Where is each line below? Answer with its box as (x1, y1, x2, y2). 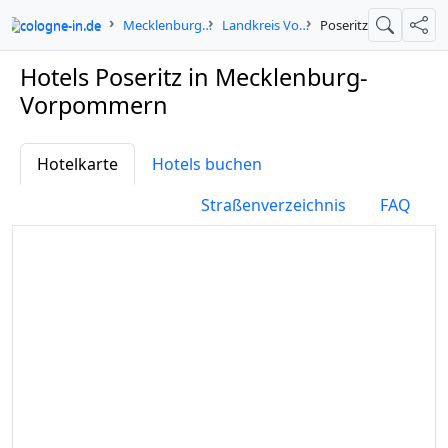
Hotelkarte (37, 153, 118, 175)
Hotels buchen (152, 153, 262, 175)
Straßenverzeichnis (201, 194, 346, 216)
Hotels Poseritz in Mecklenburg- (20, 61, 368, 93)
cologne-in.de (20, 15, 101, 34)
